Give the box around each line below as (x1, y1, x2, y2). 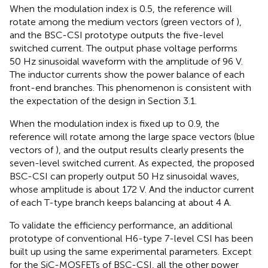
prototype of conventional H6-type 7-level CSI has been (10, 232, 253, 244)
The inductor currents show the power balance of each (10, 68, 245, 80)
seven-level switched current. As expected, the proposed (10, 157, 254, 169)
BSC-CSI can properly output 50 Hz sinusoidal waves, (10, 170, 239, 182)
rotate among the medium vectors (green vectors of (10, 16, 236, 28)
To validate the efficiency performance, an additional (10, 219, 233, 231)
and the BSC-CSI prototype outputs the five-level (10, 29, 224, 41)
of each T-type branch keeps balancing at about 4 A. (10, 196, 232, 208)
